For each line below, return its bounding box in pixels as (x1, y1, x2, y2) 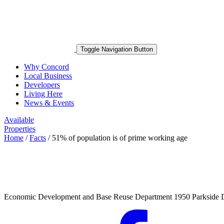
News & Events (24, 98, 74, 107)
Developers (24, 80, 60, 89)
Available (4, 115, 34, 124)
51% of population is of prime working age (52, 133, 187, 142)
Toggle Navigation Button (80, 45, 153, 53)
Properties (4, 124, 35, 133)
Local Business (24, 71, 72, 80)
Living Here (24, 89, 62, 98)
